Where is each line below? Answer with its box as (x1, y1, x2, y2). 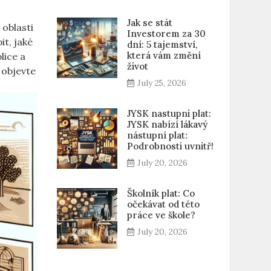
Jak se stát (126, 17, 172, 28)
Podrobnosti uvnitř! (126, 140, 214, 152)
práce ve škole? (126, 209, 195, 221)
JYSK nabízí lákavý (126, 119, 207, 130)
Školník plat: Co (126, 188, 195, 199)
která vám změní (126, 50, 201, 61)
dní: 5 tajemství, (126, 39, 198, 50)
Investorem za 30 (126, 28, 206, 39)
